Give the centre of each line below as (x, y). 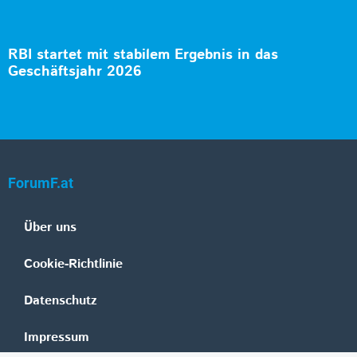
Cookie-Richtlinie (73, 265)
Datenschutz (61, 301)
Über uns (50, 228)
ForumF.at (41, 184)
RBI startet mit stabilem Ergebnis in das (143, 55)
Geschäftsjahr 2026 (75, 72)
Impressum (57, 338)
